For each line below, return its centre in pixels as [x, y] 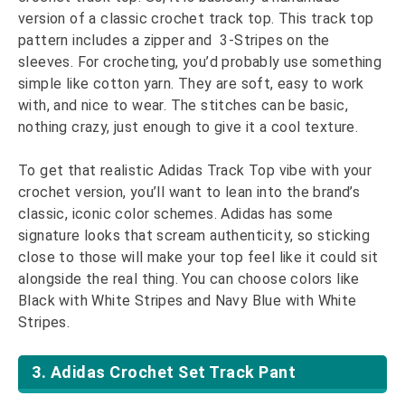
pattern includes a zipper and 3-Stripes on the [174, 41]
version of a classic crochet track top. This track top [196, 19]
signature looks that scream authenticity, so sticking [194, 236]
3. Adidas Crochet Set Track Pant [164, 372]
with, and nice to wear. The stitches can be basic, [183, 106]
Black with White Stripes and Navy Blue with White [188, 301]
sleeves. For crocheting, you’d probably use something [200, 62]
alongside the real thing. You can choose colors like [189, 279]
